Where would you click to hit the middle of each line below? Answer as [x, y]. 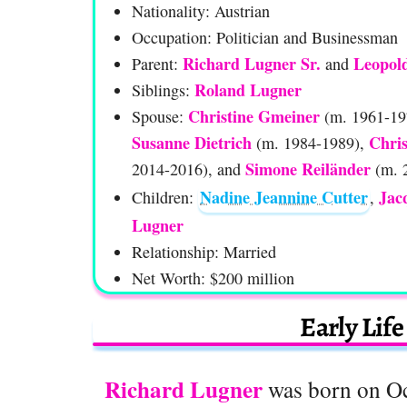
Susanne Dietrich [192, 143]
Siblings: [163, 90]
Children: [165, 198]
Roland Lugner [248, 90]
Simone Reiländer [308, 169]
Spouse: [160, 117]
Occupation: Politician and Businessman [265, 38]
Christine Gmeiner [254, 117]
